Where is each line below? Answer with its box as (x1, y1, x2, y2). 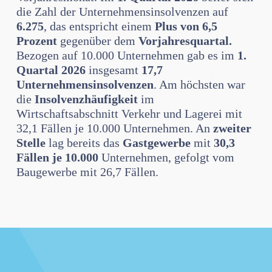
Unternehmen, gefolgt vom (98, 151, 234, 164)
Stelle (16, 136, 46, 149)
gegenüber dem (59, 34, 138, 47)
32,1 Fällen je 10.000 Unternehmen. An (16, 121, 213, 135)
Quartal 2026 (16, 63, 86, 76)
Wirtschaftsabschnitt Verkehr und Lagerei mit (16, 107, 242, 120)
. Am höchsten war (153, 78, 245, 91)
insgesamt (85, 63, 141, 76)
